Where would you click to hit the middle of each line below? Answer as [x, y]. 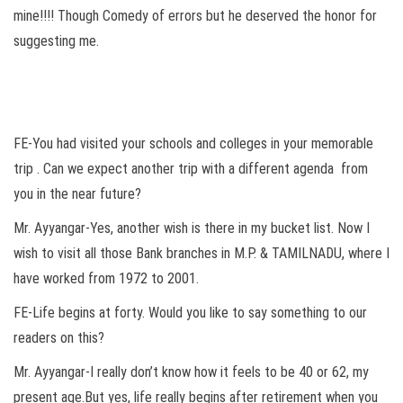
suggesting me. [56, 40]
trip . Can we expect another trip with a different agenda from [191, 168]
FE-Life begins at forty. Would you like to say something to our [190, 312]
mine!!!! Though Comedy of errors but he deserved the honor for [195, 15]
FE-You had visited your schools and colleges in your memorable [193, 143]
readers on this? [59, 337]
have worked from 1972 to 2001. [106, 278]
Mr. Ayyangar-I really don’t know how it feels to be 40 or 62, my [191, 372]
